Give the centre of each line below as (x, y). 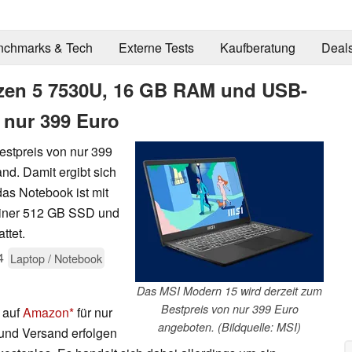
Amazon (46, 312)
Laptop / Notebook (56, 258)
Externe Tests (156, 48)
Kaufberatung (257, 48)
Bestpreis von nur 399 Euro (229, 308)
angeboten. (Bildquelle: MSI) (229, 326)
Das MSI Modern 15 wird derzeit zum (229, 290)
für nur (93, 312)
